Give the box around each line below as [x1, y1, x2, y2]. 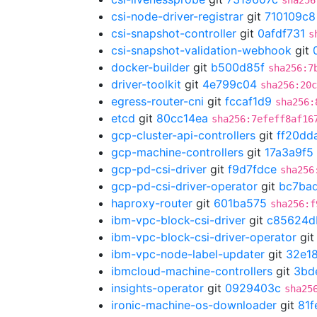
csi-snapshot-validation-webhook [111, 43, 292, 57]
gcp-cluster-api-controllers [111, 128, 255, 142]
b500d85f [211, 60, 265, 74]
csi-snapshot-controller [111, 26, 236, 40]
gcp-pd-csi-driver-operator [111, 179, 258, 193]
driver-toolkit [111, 77, 181, 91]
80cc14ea [156, 111, 208, 125]
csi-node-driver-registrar [111, 9, 243, 23]
